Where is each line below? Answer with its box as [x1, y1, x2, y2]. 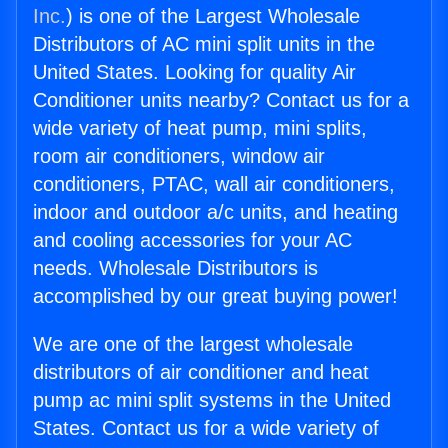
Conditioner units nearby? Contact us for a [33, 89, 409, 112]
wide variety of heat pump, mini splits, [33, 117, 367, 140]
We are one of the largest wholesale [33, 333, 353, 356]
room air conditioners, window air [33, 145, 325, 168]
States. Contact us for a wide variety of [33, 417, 379, 440]
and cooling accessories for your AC [33, 229, 352, 252]
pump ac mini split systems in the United [33, 389, 391, 412]
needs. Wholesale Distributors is [33, 257, 318, 280]
